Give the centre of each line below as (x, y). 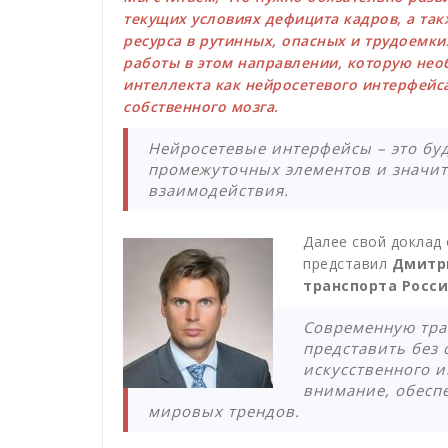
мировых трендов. (224, 411)
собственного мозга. (203, 107)
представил (345, 264)
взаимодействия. (218, 190)
